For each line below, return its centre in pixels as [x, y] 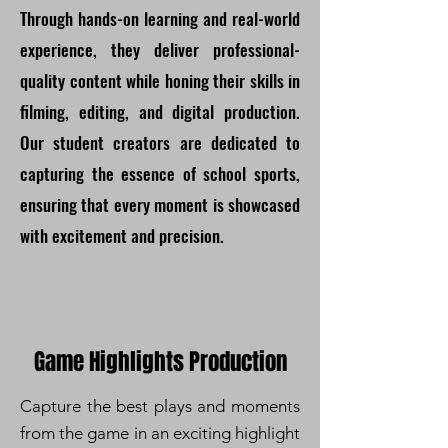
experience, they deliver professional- [160, 49]
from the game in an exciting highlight [160, 433]
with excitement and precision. [122, 235]
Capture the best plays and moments [160, 406]
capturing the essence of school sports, [160, 173]
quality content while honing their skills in [160, 80]
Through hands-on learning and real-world [160, 18]
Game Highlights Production [160, 362]
